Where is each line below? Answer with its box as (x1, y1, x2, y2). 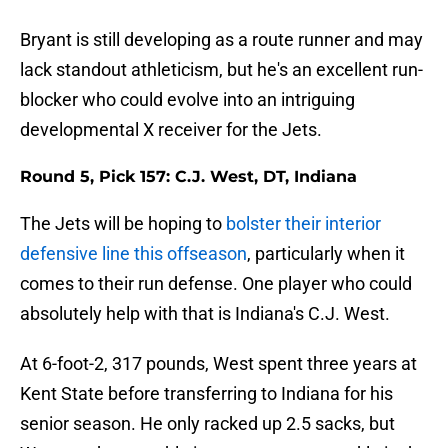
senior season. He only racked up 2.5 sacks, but (20, 413, 395, 435)
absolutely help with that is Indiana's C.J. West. (20, 303, 390, 325)
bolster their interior (226, 213, 381, 235)
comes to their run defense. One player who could (20, 273, 412, 295)
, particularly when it (247, 243, 405, 265)
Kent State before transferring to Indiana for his (20, 383, 393, 405)
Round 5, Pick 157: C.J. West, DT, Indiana (20, 167, 357, 187)
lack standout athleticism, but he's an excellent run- (20, 59, 423, 81)
